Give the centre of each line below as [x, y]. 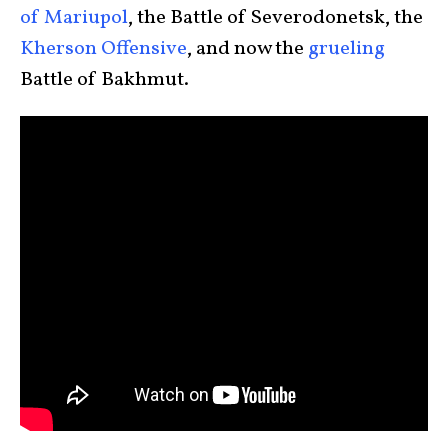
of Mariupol [74, 18]
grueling [346, 49]
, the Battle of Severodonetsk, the [275, 18]
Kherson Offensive [103, 49]
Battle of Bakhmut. [104, 80]
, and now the [247, 49]
